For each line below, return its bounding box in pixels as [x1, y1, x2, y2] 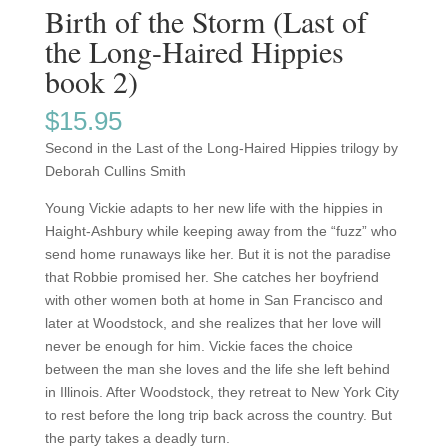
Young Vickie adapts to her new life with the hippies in [44, 200, 383, 217]
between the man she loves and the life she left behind [44, 361, 390, 378]
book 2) [44, 61, 138, 102]
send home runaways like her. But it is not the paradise [44, 246, 391, 263]
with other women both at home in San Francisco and [44, 292, 383, 309]
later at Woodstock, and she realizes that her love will [44, 315, 381, 332]
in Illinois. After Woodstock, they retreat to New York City [44, 384, 399, 401]
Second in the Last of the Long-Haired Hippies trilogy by [44, 140, 398, 157]
